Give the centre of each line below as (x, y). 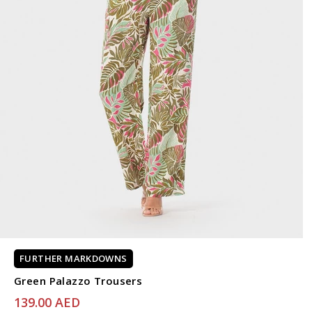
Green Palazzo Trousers (78, 281)
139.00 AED (47, 302)
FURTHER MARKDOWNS (73, 258)
